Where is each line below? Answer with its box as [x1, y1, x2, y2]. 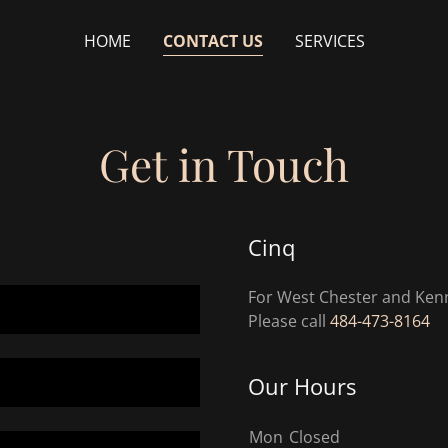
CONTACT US [162, 30, 263, 52]
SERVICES [294, 30, 365, 52]
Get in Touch [99, 134, 349, 193]
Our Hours [248, 371, 356, 401]
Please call [248, 310, 330, 332]
